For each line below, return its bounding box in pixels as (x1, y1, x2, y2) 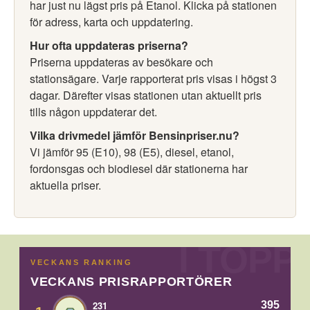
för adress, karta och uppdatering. (30, 14, 193, 30)
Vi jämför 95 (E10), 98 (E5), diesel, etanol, (30, 144, 234, 160)
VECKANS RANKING (30, 258, 133, 266)
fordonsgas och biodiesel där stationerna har (30, 161, 248, 176)
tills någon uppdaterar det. (30, 104, 157, 120)
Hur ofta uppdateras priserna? (30, 37, 188, 53)
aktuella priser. (30, 177, 101, 193)
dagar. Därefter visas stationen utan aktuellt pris (30, 87, 262, 103)
